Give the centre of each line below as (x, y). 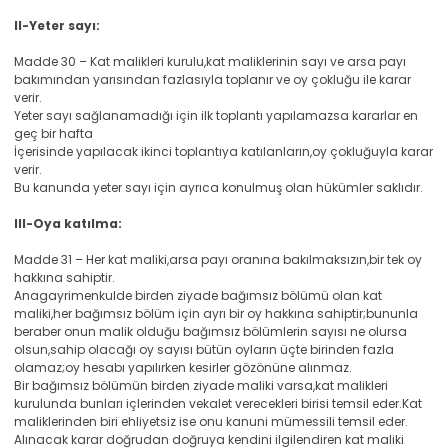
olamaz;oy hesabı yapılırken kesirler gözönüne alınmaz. (183, 367)
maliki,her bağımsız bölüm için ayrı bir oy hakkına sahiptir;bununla (216, 313)
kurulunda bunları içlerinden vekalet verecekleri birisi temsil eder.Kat (218, 403)
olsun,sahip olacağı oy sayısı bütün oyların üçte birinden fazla (204, 349)
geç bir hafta (53, 133)
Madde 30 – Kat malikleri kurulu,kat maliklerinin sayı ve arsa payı (210, 61)
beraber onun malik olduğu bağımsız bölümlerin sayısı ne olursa (210, 331)
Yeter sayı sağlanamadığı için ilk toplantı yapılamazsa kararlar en (216, 115)
